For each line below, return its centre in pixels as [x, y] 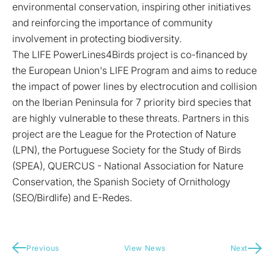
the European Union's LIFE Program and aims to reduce [135, 70]
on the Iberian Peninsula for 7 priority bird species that [132, 102]
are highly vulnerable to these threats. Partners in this [131, 118]
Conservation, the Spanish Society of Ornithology [121, 182]
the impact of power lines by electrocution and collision [135, 86]
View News [145, 248]
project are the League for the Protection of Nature [124, 134]
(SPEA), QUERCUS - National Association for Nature [128, 166]
